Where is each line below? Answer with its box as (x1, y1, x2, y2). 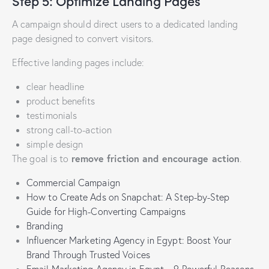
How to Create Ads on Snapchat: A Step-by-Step (26, 191, 230, 204)
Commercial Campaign (26, 177, 120, 189)
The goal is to (12, 153, 71, 165)
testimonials (26, 109, 77, 122)
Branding (26, 220, 63, 232)
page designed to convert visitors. (12, 32, 154, 45)
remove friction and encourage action (71, 152, 240, 165)
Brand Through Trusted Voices (26, 249, 150, 261)
